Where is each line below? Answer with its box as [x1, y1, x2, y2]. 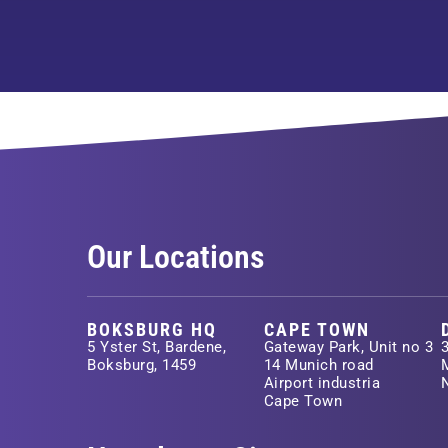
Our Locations [87, 238, 265, 277]
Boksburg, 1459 [87, 356, 196, 375]
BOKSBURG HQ [87, 319, 217, 341]
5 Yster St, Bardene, [87, 338, 226, 357]
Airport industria [263, 374, 381, 393]
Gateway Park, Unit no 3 [263, 338, 434, 357]
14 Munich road [263, 356, 374, 375]
